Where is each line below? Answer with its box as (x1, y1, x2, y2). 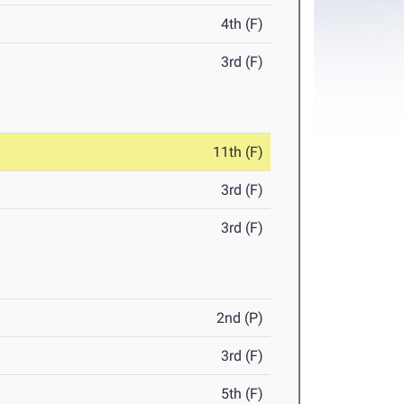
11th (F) (213, 143, 264, 161)
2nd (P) (216, 309, 264, 327)
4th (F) (221, 15, 264, 33)
